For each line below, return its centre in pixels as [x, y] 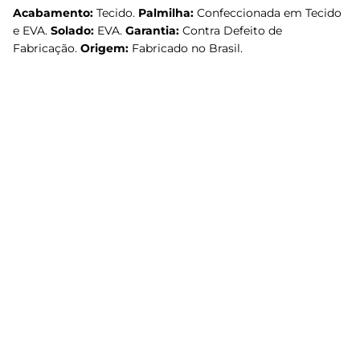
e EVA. [32, 31]
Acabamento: [55, 13]
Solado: [74, 31]
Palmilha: [168, 13]
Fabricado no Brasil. [187, 48]
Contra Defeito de [232, 31]
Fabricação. [47, 48]
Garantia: [154, 31]
